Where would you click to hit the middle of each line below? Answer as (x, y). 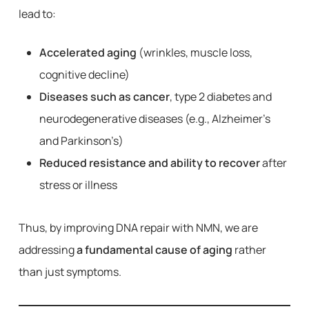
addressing (47, 250)
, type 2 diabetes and (220, 97)
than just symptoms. (70, 272)
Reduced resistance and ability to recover (149, 163)
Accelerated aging (88, 52)
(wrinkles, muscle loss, (194, 52)
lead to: (37, 14)
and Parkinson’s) (81, 141)
